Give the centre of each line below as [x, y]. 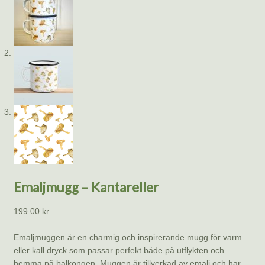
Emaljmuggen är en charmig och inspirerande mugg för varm [127, 237]
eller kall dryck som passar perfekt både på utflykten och [119, 251]
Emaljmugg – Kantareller [86, 187]
